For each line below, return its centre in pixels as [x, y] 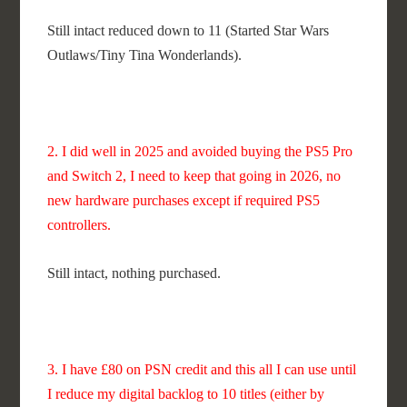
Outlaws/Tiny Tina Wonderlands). [145, 55]
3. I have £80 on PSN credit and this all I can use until [202, 369]
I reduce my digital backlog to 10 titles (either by [186, 394]
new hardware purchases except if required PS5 [184, 200]
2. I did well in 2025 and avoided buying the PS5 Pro [200, 151]
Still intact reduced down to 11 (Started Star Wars [189, 30]
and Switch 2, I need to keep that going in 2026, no [194, 176]
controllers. [79, 225]
